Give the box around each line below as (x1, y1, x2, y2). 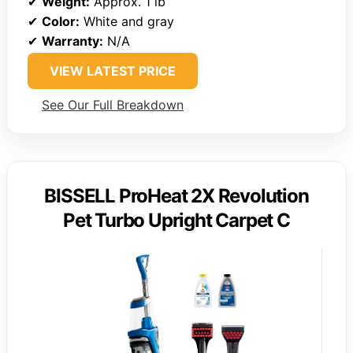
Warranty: (42, 32, 103, 49)
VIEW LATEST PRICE (50, 62, 176, 79)
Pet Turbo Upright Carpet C (63, 208, 290, 232)
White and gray (80, 13, 174, 29)
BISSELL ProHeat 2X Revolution (44, 184, 309, 207)
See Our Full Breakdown (42, 96, 184, 113)
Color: (42, 13, 80, 29)
